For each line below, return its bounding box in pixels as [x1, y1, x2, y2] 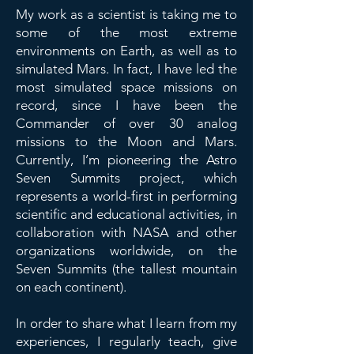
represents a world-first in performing [16, 188, 237, 204]
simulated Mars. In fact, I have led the [16, 61, 237, 77]
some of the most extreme [16, 24, 237, 40]
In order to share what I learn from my [16, 315, 237, 331]
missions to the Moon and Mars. [16, 134, 237, 149]
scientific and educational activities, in [16, 206, 237, 222]
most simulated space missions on [16, 79, 237, 95]
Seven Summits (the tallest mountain [16, 261, 237, 277]
